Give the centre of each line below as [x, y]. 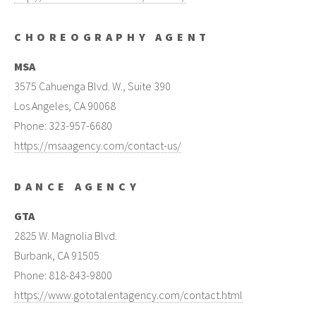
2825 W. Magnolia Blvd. [66, 235]
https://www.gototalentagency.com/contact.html [128, 294]
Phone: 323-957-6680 [63, 125]
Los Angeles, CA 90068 [65, 105]
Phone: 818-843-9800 [63, 275]
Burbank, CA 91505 [57, 255]
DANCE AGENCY [77, 186]
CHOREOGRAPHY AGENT [112, 36]
